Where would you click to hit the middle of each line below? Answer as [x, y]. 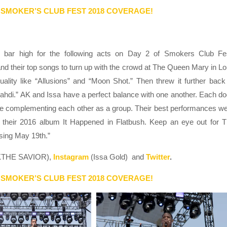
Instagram [71, 157]
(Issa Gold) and [118, 157]
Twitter [158, 157]
